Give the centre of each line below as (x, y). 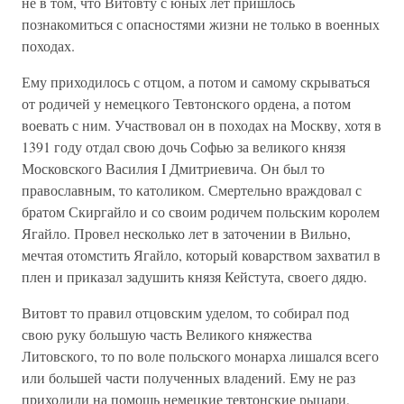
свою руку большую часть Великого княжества (167, 334)
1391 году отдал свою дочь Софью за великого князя (184, 147)
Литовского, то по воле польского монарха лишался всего (200, 356)
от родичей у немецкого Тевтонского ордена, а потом (186, 103)
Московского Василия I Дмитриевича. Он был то (173, 168)
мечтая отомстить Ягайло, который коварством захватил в (201, 255)
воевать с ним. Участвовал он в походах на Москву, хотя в (202, 125)
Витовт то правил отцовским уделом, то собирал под (185, 312)
